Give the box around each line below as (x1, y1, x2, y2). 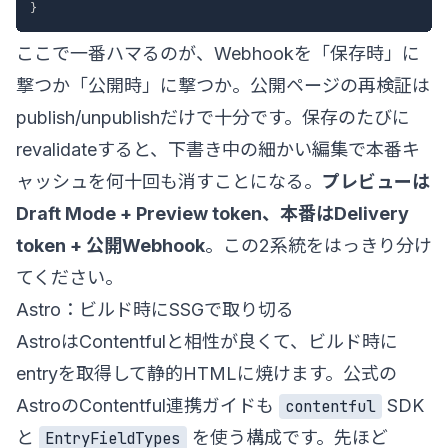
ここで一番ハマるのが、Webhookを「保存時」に (16, 42, 420, 64)
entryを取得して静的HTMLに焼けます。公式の (16, 362, 397, 384)
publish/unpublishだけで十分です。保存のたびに (16, 106, 410, 128)
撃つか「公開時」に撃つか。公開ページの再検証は (16, 74, 430, 96)
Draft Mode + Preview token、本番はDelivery (16, 202, 409, 224)
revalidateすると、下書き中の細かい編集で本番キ (16, 138, 420, 160)
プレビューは (322, 170, 430, 192)
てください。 (16, 266, 123, 288)
